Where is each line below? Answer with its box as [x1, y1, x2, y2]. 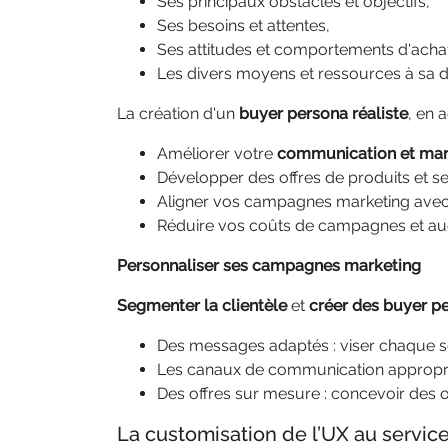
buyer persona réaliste [239, 104, 408, 123]
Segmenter [117, 296, 200, 315]
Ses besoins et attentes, [157, 16, 330, 35]
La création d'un [117, 104, 239, 123]
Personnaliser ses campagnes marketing [117, 256, 421, 275]
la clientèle [204, 296, 291, 315]
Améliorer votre [157, 144, 277, 163]
